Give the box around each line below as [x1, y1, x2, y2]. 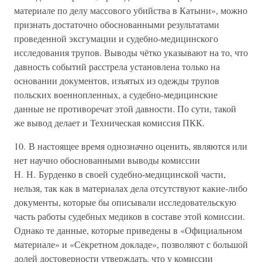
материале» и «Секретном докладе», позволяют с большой [14, 238, 248, 250]
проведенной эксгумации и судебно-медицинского [14, 32, 218, 44]
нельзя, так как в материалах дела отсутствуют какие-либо [14, 182, 247, 194]
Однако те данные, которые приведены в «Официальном [14, 224, 242, 236]
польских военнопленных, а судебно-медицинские [14, 88, 218, 101]
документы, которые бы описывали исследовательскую [14, 196, 236, 208]
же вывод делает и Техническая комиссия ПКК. [14, 116, 205, 129]
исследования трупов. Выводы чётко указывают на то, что [14, 46, 248, 58]
